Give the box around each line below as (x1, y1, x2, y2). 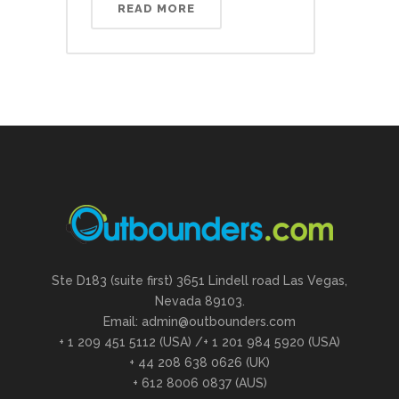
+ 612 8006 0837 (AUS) (132, 376, 267, 391)
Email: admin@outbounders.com (103, 314, 296, 330)
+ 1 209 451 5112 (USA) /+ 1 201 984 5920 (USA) (59, 335, 340, 350)
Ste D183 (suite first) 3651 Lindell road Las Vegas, (52, 273, 347, 289)
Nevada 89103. (154, 294, 245, 309)
